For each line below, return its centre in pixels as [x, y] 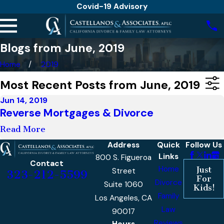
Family [168, 196]
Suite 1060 [124, 185]
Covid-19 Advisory [112, 6]
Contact [47, 163]
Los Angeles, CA [124, 198]
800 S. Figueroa [124, 158]
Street [123, 171]
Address [124, 145]
